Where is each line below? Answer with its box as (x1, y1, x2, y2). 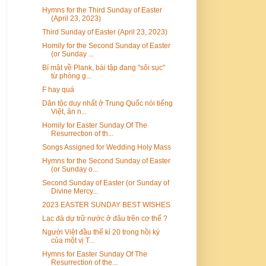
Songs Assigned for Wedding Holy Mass (42, 142, 171, 151)
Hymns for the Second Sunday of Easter (42, 156, 170, 165)
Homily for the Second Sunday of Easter (42, 41, 170, 50)
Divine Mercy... (50, 186, 98, 195)
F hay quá (42, 85, 74, 94)
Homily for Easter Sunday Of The (42, 121, 147, 129)
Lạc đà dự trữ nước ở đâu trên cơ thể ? (42, 214, 167, 223)
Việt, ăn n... (50, 107, 87, 116)
